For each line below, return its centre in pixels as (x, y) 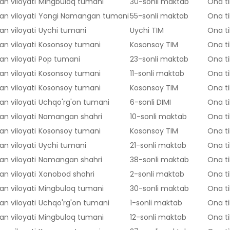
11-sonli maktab (157, 74)
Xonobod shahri (66, 174)
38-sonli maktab (159, 160)
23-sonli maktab (159, 59)
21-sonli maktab (158, 146)
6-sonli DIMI (150, 102)
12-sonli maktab (158, 217)
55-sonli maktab (159, 16)
